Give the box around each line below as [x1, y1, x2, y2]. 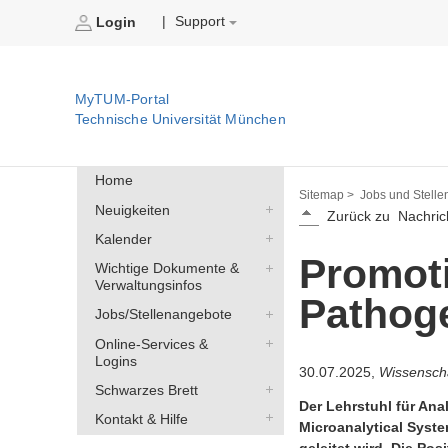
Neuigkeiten [94, 202, 170, 218]
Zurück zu [326, 209, 390, 225]
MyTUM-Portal [74, 92, 170, 108]
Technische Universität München [74, 112, 286, 128]
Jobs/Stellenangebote [94, 307, 232, 323]
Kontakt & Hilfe [94, 412, 188, 428]
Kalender [94, 231, 152, 247]
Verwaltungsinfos [94, 278, 202, 294]
